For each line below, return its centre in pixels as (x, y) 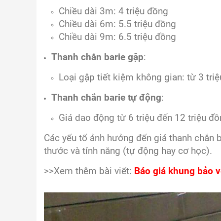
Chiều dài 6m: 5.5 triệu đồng (117, 24)
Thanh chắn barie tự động (106, 98)
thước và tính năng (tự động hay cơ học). (128, 151)
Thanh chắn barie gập (97, 57)
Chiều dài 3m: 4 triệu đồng (113, 11)
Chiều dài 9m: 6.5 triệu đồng (117, 37)
